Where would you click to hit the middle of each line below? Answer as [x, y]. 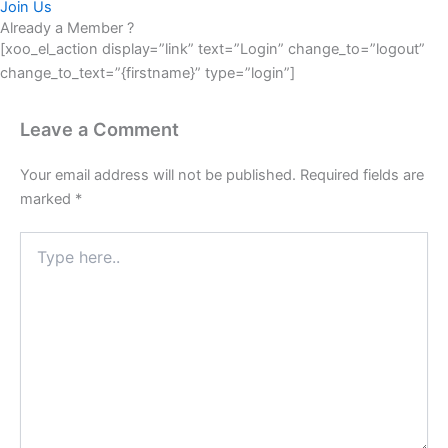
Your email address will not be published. [158, 174]
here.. [37, 261]
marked [47, 198]
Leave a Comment [99, 129]
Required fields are [362, 174]
